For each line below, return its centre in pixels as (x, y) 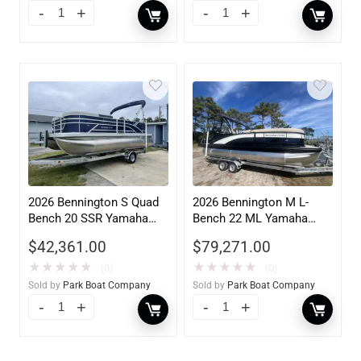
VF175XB (217, 235)
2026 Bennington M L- (251, 203)
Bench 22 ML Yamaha (251, 219)
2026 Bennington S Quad (94, 203)
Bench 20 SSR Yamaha (89, 219)
